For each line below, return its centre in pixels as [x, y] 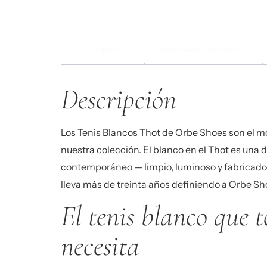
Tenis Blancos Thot [119, 132]
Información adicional [200, 48]
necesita [100, 246]
